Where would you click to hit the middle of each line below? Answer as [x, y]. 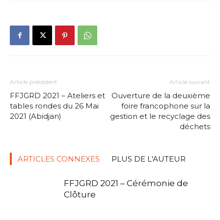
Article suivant [190, 82]
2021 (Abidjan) [36, 116]
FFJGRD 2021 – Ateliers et [57, 96]
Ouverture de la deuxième [161, 96]
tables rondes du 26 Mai [54, 106]
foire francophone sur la [166, 106]
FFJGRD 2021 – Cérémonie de [126, 183]
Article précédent [34, 82]
